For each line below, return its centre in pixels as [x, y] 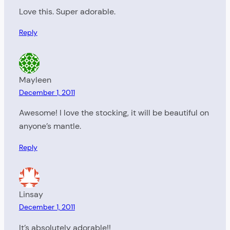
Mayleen [35, 80]
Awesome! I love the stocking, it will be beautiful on [114, 113]
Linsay [31, 195]
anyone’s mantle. [50, 126]
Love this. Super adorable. [67, 11]
